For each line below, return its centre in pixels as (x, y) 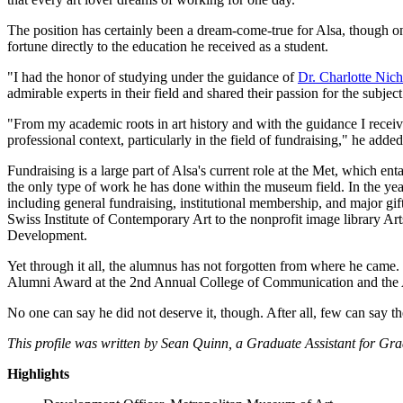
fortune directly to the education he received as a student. (168, 46)
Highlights (38, 373)
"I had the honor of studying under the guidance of (152, 76)
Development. (47, 235)
